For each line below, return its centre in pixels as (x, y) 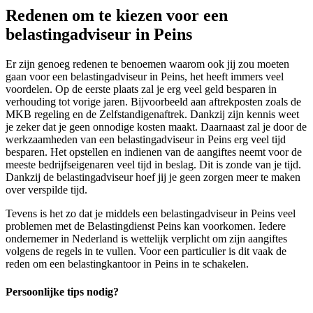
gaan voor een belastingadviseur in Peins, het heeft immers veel (145, 77)
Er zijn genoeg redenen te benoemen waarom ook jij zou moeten (147, 64)
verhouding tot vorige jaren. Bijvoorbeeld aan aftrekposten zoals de (153, 102)
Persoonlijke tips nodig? (62, 291)
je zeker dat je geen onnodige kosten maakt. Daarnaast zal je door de (156, 127)
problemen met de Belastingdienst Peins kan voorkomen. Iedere (146, 226)
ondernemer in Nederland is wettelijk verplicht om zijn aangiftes (146, 239)
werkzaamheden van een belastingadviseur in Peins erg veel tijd (146, 140)
